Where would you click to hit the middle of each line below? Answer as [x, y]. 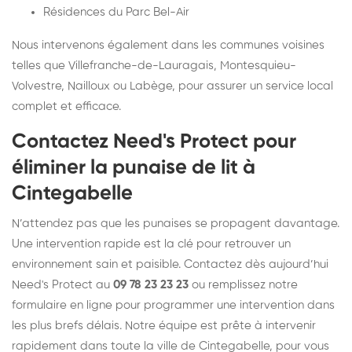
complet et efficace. [66, 106]
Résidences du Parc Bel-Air [116, 12]
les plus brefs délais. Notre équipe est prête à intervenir [164, 325]
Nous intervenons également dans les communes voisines [168, 45]
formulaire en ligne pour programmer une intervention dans [173, 305]
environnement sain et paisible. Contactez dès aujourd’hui [170, 264]
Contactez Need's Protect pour [154, 142]
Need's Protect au [62, 284]
